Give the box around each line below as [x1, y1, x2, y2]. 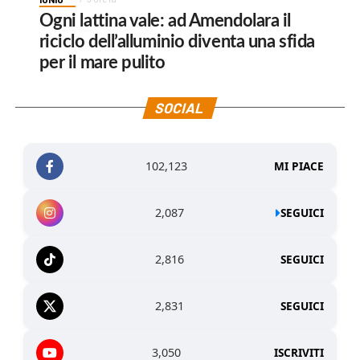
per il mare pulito [39, 53, 166, 72]
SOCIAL [153, 98, 207, 117]
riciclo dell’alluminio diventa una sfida [39, 32, 315, 51]
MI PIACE [274, 158, 325, 174]
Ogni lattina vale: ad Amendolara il [39, 11, 291, 30]
